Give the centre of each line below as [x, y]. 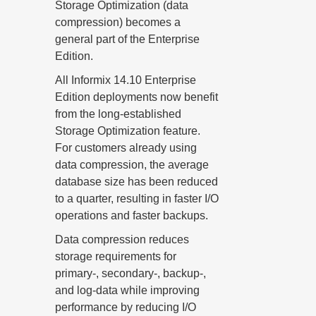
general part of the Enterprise [127, 39]
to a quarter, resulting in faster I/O [137, 199]
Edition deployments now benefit [136, 97]
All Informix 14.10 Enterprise [126, 80]
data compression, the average [132, 165]
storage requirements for [116, 256]
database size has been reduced [136, 182]
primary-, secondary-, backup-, [130, 273]
